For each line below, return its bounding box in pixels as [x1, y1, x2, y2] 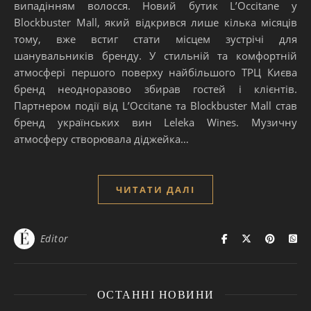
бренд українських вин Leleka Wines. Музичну [14, 115, 297, 129]
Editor [40, 231, 69, 245]
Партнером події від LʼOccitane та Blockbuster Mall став [14, 98, 297, 112]
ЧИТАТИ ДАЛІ [116, 183, 195, 196]
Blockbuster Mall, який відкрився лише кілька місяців [14, 15, 297, 29]
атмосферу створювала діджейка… [14, 131, 189, 146]
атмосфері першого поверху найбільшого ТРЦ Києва [14, 65, 297, 79]
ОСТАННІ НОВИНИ [96, 288, 215, 301]
